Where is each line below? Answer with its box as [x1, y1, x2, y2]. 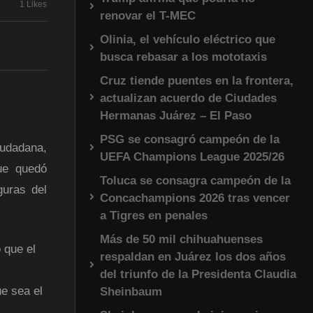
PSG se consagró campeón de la [100, 132, 279, 146]
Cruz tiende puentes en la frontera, [100, 73, 293, 87]
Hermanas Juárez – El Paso [100, 108, 252, 122]
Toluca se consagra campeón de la [100, 173, 291, 187]
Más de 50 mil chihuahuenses [100, 232, 263, 246]
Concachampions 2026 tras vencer [100, 191, 290, 205]
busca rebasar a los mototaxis [100, 50, 267, 64]
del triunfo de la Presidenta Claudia [100, 267, 296, 281]
